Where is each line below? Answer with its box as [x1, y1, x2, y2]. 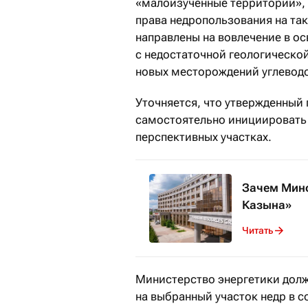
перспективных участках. [135, 129, 272, 144]
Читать [242, 225, 273, 236]
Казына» [242, 197, 291, 212]
